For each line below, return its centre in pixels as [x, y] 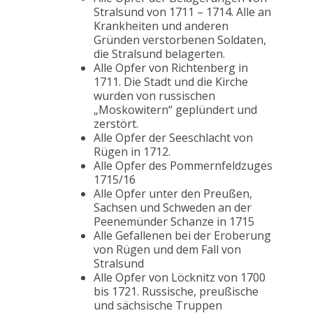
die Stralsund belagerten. [159, 54]
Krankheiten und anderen [161, 26]
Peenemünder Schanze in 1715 [174, 222]
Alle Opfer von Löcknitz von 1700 [180, 278]
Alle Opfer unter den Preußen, [173, 194]
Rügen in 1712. [132, 152]
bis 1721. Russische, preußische [176, 292]
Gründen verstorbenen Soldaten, [180, 40]
